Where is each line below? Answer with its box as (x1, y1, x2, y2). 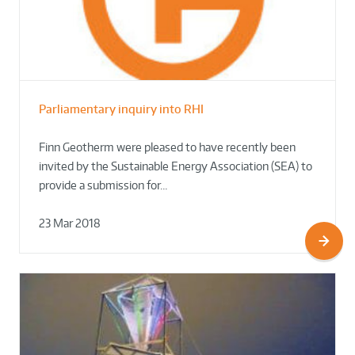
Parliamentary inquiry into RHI (39, 101, 204, 116)
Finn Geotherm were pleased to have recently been (39, 139, 296, 154)
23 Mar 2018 (39, 216, 101, 230)
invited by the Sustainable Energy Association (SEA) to (39, 158, 312, 173)
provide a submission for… (39, 177, 167, 192)
